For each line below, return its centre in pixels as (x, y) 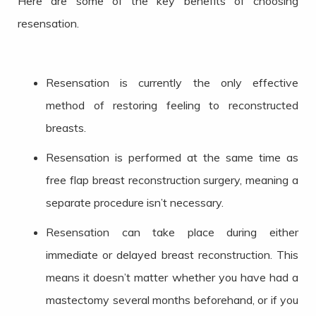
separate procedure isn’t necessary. (135, 203)
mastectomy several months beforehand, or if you (172, 300)
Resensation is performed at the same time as (172, 158)
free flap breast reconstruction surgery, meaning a (172, 180)
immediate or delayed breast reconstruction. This (172, 255)
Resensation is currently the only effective (172, 83)
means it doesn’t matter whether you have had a (172, 278)
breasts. (66, 128)
